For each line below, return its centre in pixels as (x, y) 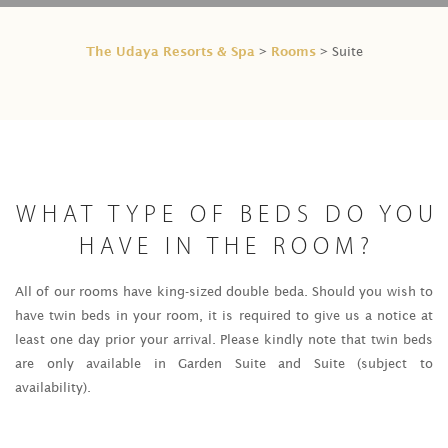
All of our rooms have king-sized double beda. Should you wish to (224, 291)
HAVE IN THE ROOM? (227, 248)
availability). (53, 387)
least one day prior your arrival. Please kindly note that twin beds (224, 339)
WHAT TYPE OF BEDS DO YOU (227, 216)
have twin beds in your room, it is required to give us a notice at (224, 315)
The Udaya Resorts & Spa (170, 51)
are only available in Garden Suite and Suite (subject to (224, 363)
